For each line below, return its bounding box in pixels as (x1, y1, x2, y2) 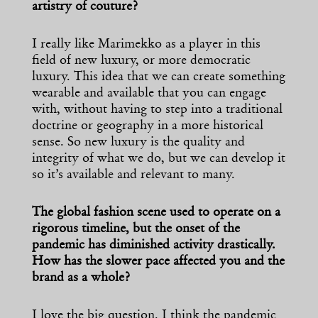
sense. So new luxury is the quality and (32, 136, 245, 150)
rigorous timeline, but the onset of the (32, 223, 240, 236)
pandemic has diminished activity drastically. (32, 239, 275, 253)
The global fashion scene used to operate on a (32, 207, 280, 220)
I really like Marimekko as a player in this (32, 38, 261, 52)
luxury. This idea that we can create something (32, 71, 285, 84)
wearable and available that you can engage (32, 87, 266, 101)
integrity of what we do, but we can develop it (32, 153, 285, 166)
